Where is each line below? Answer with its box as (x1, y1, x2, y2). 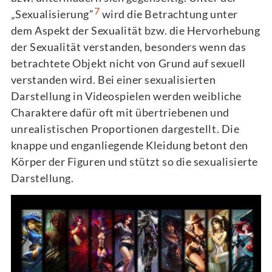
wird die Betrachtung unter (100, 7, 238, 21)
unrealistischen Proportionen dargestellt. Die (10, 122, 240, 136)
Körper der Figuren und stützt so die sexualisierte (10, 155, 258, 169)
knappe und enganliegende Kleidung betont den (10, 138, 248, 152)
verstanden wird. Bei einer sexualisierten (10, 73, 216, 87)
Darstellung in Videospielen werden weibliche (10, 89, 242, 103)
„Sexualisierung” (10, 7, 94, 21)
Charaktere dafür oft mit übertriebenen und (10, 106, 229, 120)
